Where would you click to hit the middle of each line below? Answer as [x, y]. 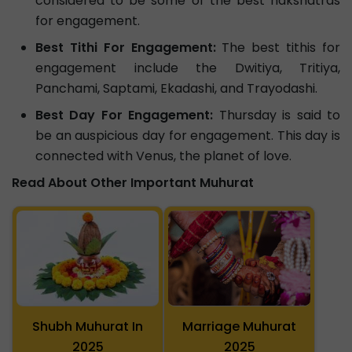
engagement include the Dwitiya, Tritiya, [188, 68]
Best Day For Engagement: [125, 115]
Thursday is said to [277, 115]
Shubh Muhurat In [88, 326]
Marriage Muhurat [239, 326]
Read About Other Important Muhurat [133, 183]
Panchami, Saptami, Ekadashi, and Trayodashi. [176, 88]
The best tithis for [278, 48]
